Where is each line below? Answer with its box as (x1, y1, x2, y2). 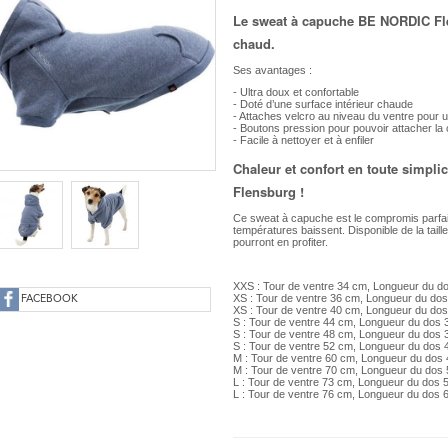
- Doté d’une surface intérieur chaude (233, 98, 414, 110)
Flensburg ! (233, 182, 305, 201)
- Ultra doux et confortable (233, 86, 360, 98)
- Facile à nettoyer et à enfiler (233, 134, 375, 146)
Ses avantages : (233, 64, 313, 76)
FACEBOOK (21, 294, 78, 305)
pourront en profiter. (233, 236, 329, 248)
